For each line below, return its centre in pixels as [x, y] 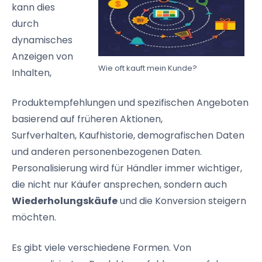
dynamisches [42, 40]
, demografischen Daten [189, 135]
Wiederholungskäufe [65, 201]
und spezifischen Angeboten [182, 103]
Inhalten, [32, 73]
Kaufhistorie [106, 135]
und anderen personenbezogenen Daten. [107, 152]
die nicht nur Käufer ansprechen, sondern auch [119, 185]
